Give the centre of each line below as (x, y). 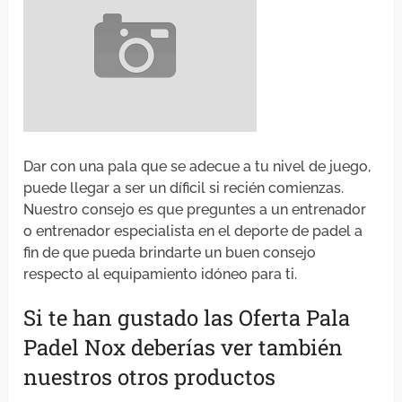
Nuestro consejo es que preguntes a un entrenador (195, 210)
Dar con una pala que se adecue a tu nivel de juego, (197, 167)
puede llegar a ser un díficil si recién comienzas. (184, 188)
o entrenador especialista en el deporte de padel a (193, 232)
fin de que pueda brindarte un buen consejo (170, 253)
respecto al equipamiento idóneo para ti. (161, 275)
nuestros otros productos (150, 377)
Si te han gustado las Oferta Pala (187, 318)
